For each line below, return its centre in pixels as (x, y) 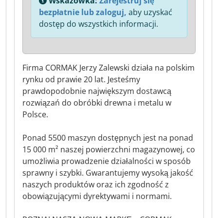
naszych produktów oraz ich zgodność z (96, 184)
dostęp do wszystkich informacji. (99, 24)
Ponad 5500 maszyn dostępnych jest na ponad (108, 138)
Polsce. (35, 114)
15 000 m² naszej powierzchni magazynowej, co (109, 149)
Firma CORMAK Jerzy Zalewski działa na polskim (109, 68)
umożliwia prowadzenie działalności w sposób (107, 161)
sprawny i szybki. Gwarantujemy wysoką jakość (108, 173)
